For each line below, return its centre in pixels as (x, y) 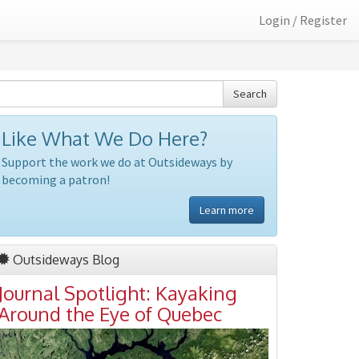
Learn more (227, 210)
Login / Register (303, 20)
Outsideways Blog (65, 260)
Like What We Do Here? (105, 138)
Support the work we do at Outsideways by (117, 162)
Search (250, 94)
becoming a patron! (56, 179)
